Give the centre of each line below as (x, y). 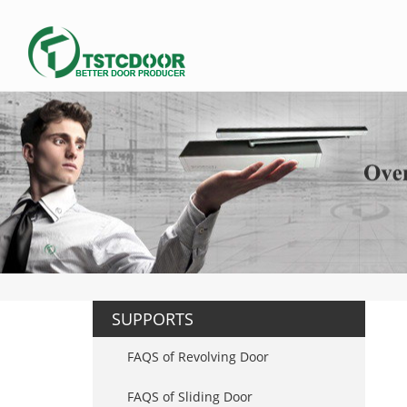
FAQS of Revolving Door (198, 357)
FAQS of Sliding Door (190, 397)
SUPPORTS (153, 319)
